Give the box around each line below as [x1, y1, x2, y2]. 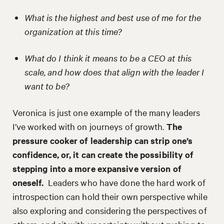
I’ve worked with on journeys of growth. [12, 120, 166, 132]
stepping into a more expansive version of [12, 162, 181, 174]
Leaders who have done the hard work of [43, 176, 206, 188]
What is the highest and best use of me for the [24, 11, 201, 23]
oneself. [12, 176, 44, 188]
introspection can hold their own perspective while [12, 190, 207, 202]
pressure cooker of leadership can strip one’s [12, 134, 193, 146]
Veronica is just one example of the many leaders [12, 106, 200, 118]
